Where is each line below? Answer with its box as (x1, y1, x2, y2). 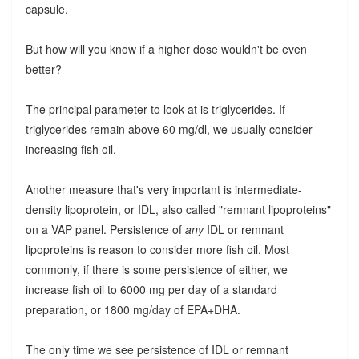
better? (25, 61, 62, 78)
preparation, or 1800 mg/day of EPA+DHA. (25, 301, 240, 318)
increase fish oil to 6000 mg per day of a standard (25, 281, 277, 298)
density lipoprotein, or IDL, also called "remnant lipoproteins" (25, 201, 331, 218)
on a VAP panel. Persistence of (25, 221, 185, 238)
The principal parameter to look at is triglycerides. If (25, 101, 285, 118)
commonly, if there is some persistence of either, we (25, 261, 288, 278)
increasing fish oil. (25, 141, 116, 158)
